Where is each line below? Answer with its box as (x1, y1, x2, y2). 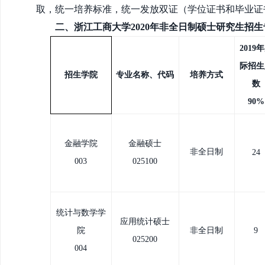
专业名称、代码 (116, 70, 174, 79)
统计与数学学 (56, 208, 106, 217)
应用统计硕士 (120, 217, 170, 226)
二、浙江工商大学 (55, 22, 131, 32)
